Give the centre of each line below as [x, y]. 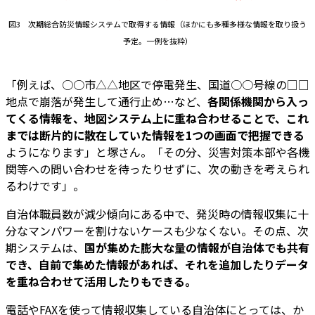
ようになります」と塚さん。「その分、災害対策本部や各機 [157, 152]
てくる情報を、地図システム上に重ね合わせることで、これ [157, 118]
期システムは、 [45, 247]
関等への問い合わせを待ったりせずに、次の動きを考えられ [157, 168]
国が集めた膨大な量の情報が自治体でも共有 [197, 247]
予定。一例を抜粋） [157, 40]
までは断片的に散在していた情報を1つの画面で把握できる [155, 135]
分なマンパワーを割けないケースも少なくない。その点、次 [157, 230]
